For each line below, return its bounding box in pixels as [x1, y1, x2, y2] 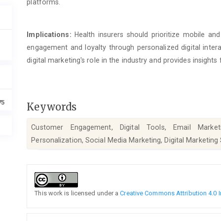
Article [26, 162, 61, 175]
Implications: [27, 31, 72, 39]
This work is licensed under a [35, 189, 120, 197]
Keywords [27, 100, 77, 113]
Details [26, 173, 62, 186]
